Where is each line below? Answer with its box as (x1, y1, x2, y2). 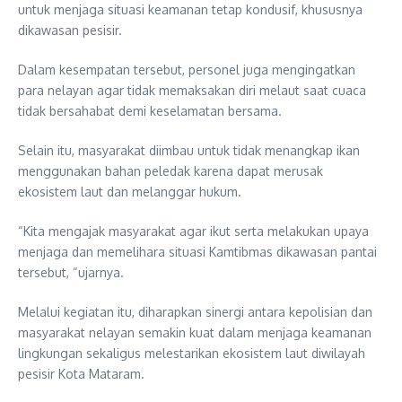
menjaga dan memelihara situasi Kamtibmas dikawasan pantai (18, 244, 377, 260)
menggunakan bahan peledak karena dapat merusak (18, 163, 323, 179)
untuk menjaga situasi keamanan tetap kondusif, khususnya (18, 2, 363, 18)
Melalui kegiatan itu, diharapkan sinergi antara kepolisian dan (18, 304, 372, 320)
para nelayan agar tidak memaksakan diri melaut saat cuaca (18, 83, 366, 99)
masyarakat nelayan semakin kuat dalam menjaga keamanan (18, 325, 371, 341)
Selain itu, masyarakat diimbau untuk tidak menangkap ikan (18, 143, 360, 159)
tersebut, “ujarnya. (18, 265, 124, 281)
